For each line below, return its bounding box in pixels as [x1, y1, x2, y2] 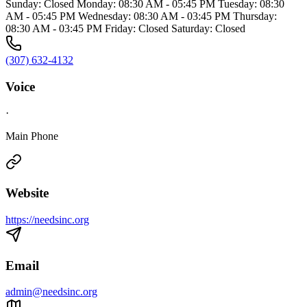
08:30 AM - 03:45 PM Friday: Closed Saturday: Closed [5, 23, 245, 34]
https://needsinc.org [5, 213, 89, 225]
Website [5, 186, 49, 201]
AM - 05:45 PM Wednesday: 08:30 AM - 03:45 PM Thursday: [5, 10, 277, 22]
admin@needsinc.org [5, 286, 97, 298]
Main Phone [5, 130, 58, 143]
